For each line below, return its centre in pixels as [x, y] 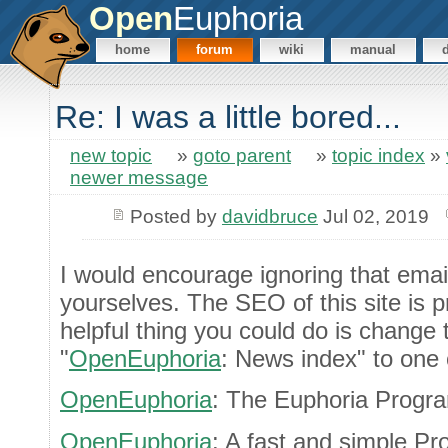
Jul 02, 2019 [373, 216]
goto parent [242, 156]
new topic [111, 156]
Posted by [175, 216]
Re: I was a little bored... [228, 117]
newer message [139, 178]
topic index [378, 156]
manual [373, 50]
